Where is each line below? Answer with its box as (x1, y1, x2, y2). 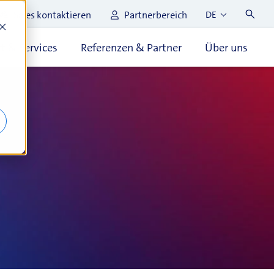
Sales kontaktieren (13, 8, 91, 21)
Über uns (205, 40, 248, 55)
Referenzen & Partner (81, 40, 182, 55)
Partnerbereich (124, 8, 187, 21)
